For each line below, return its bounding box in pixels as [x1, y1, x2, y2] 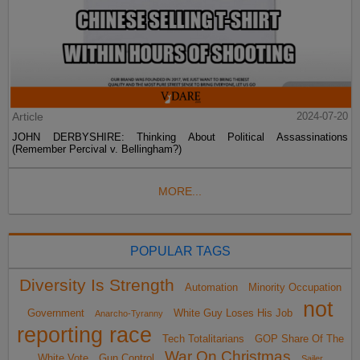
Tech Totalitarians [162, 333, 244, 346]
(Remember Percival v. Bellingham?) [12, 143, 182, 156]
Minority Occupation [247, 281, 342, 294]
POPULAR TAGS [129, 244, 231, 259]
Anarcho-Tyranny [94, 309, 163, 319]
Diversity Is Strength [18, 276, 174, 296]
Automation [184, 281, 238, 294]
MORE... [158, 185, 202, 198]
